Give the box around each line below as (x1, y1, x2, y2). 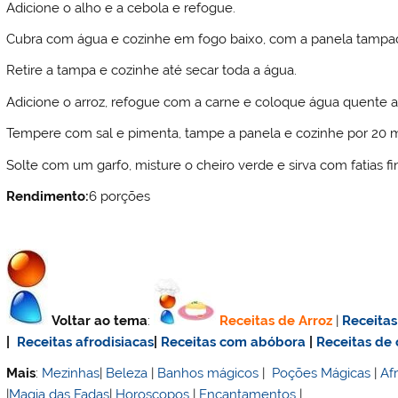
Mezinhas (42, 365, 100, 382)
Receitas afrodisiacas (17, 333, 155, 350)
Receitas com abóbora (161, 333, 306, 350)
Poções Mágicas (272, 365, 371, 382)
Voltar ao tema (52, 312, 148, 329)
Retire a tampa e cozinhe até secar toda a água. (6, 62, 298, 79)
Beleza (106, 365, 148, 382)
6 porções (89, 188, 151, 204)
